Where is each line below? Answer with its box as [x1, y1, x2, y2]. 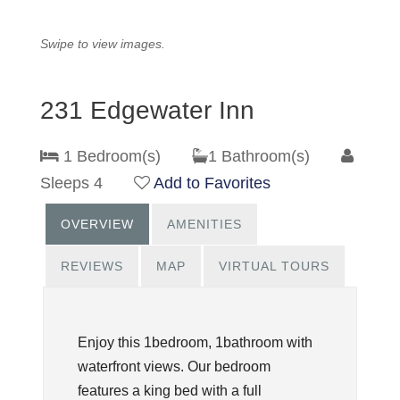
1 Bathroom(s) [208, 147, 341, 166]
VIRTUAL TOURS [218, 259, 329, 274]
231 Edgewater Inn [40, 96, 254, 125]
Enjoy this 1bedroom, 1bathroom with [77, 334, 312, 350]
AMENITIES [167, 216, 243, 231]
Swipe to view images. [40, 37, 165, 52]
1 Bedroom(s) [59, 147, 192, 166]
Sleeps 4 [40, 174, 134, 193]
